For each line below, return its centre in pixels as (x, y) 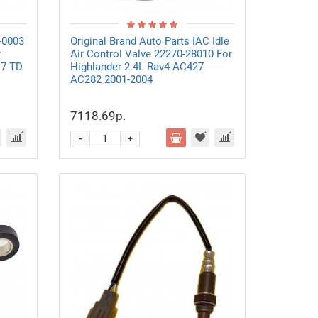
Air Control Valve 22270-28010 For (152, 54)
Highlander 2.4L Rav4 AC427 (137, 67)
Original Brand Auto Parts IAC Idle (150, 41)
